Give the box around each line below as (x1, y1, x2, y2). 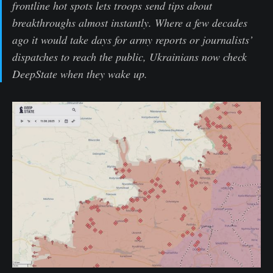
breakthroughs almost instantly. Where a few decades (12, 15, 247, 30)
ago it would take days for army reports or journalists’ (12, 32, 253, 47)
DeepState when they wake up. (12, 66, 147, 81)
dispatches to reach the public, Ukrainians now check (12, 49, 247, 64)
